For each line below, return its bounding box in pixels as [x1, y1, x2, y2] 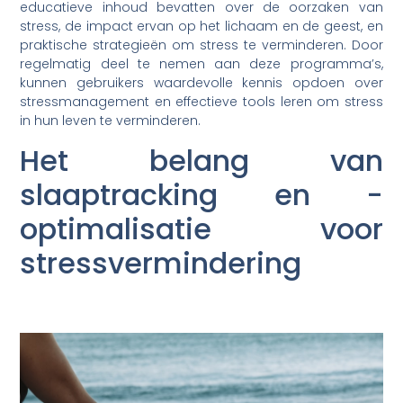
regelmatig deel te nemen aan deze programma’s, [20, 55, 383, 74]
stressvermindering [20, 242, 302, 283]
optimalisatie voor [20, 208, 383, 249]
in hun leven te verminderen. [20, 112, 201, 130]
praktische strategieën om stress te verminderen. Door [20, 36, 383, 55]
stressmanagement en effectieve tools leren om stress [20, 93, 383, 112]
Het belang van [20, 139, 383, 181]
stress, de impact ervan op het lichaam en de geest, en [20, 17, 383, 36]
